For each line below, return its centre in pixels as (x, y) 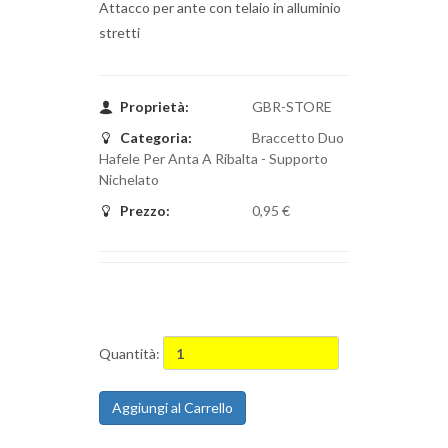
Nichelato (129, 179)
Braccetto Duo (296, 137)
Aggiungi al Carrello (172, 407)
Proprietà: (154, 106)
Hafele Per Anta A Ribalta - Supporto (213, 158)
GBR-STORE (290, 106)
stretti (119, 32)
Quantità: (131, 353)
